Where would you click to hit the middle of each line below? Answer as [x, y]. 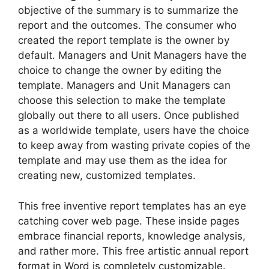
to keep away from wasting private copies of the [134, 145]
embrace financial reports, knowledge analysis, [132, 236]
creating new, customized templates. [107, 175]
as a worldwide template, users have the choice [134, 130]
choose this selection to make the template [122, 100]
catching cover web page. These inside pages [129, 221]
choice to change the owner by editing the [120, 70]
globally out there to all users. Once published [129, 115]
